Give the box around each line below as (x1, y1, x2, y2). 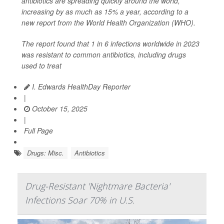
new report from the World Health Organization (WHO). (21, 17, 195, 27)
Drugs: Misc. (27, 147, 64, 157)
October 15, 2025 (30, 103, 87, 113)
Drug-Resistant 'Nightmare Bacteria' (25, 179, 169, 192)
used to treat (21, 60, 61, 70)
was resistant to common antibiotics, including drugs (21, 49, 186, 59)
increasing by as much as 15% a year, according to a (21, 6, 188, 16)
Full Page (24, 125, 53, 135)
